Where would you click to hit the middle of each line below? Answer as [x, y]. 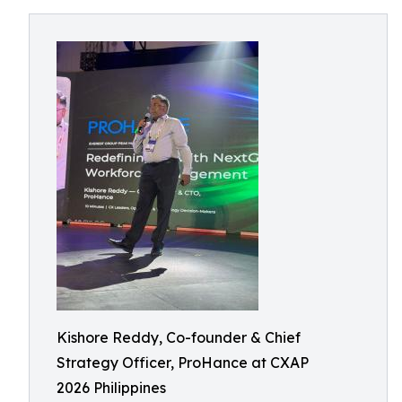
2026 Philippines [111, 388]
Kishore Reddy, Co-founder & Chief [179, 337]
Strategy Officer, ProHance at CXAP [183, 363]
